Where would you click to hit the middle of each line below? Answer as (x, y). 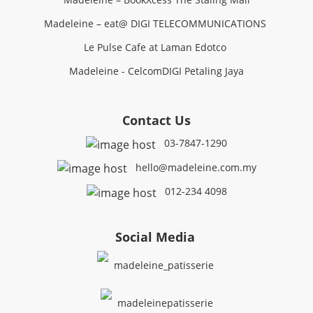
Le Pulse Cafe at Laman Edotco (156, 47)
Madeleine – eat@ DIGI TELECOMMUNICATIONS (156, 23)
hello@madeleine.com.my (196, 167)
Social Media (156, 237)
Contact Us (156, 120)
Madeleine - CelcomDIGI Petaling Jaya (156, 71)
